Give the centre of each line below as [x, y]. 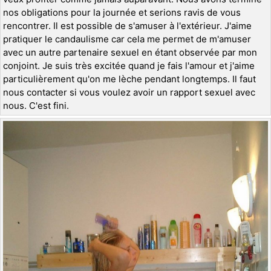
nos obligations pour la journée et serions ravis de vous [122, 12]
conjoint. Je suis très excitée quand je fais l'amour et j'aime [129, 65]
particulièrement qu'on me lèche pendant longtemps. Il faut [129, 79]
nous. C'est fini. [36, 105]
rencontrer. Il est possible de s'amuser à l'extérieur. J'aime [127, 25]
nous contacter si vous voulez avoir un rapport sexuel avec [129, 92]
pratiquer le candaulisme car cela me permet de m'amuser [127, 39]
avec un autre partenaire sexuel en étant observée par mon [130, 52]
